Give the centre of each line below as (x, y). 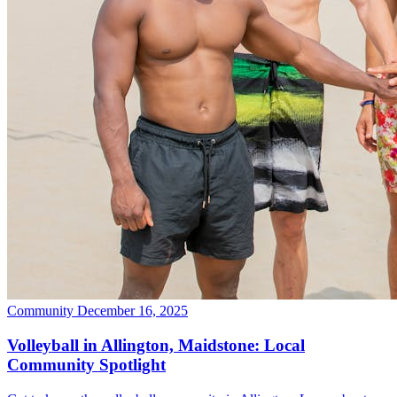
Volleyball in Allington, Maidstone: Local (156, 345)
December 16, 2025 (132, 311)
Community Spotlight (86, 365)
